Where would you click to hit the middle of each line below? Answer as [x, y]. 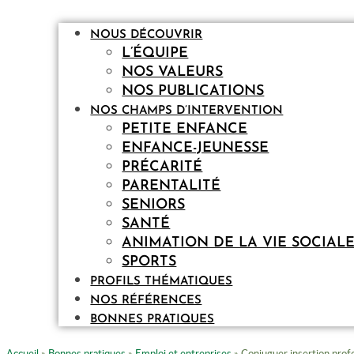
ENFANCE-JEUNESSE [196, 149]
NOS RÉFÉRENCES [146, 301]
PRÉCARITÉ [162, 168]
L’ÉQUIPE [155, 54]
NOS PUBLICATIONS [193, 92]
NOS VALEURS [173, 73]
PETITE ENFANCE [185, 130]
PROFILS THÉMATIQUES [162, 282]
